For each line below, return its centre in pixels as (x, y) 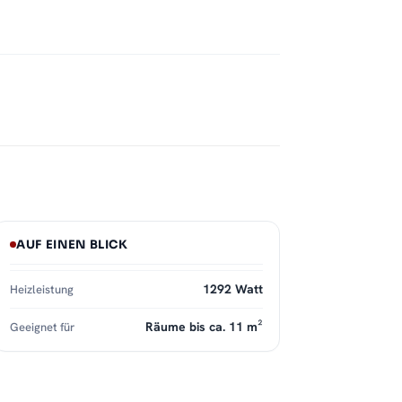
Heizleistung (42, 290)
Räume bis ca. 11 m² (204, 327)
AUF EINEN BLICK (72, 245)
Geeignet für (42, 328)
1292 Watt (233, 289)
